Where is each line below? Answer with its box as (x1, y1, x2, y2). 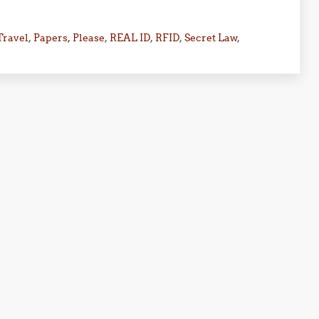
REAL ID (109, 31, 150, 44)
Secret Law (184, 31, 237, 44)
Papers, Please (33, 31, 105, 44)
